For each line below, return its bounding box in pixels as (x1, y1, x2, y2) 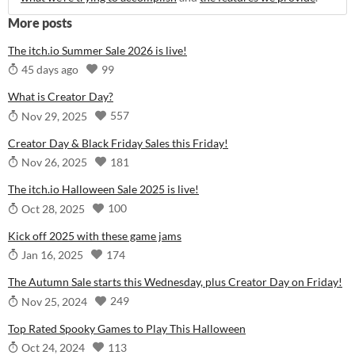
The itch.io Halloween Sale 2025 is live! (8, 182, 199, 197)
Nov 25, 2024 (19, 294, 87, 308)
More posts (8, 14, 72, 30)
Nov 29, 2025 (19, 109, 87, 123)
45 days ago (19, 63, 78, 77)
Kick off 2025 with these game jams (8, 228, 181, 242)
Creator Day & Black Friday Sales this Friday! (8, 136, 228, 150)
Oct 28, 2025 (19, 201, 85, 216)
